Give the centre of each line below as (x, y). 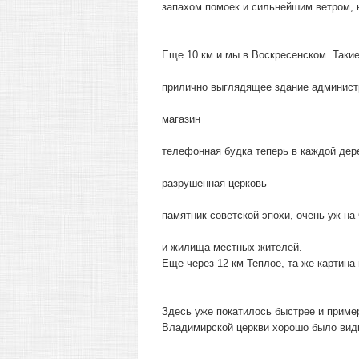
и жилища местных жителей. (232, 247)
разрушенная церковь (214, 183)
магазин (181, 119)
